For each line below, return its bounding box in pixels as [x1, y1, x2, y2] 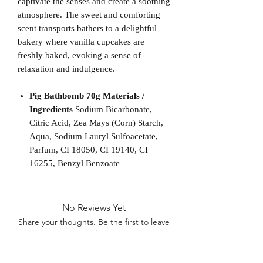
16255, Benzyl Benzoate [29, 158, 120, 168]
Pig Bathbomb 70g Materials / [29, 90, 144, 100]
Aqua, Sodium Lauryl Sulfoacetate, [29, 131, 158, 141]
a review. [78, 227, 110, 238]
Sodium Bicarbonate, [73, 104, 152, 114]
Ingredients [29, 104, 73, 114]
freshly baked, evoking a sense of [18, 50, 141, 60]
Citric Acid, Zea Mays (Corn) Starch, [29, 117, 163, 127]
